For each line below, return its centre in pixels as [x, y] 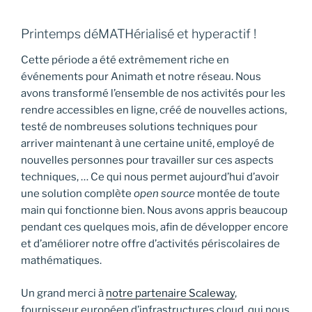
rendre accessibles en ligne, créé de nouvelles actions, [154, 110]
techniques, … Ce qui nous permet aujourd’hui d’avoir [150, 177]
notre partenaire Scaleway [170, 293]
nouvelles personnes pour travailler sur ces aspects [147, 161]
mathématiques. [61, 261]
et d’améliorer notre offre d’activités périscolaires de [150, 244]
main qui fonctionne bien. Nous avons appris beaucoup [154, 211]
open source [164, 194]
